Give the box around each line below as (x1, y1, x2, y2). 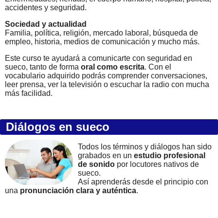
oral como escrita (81, 63, 145, 71)
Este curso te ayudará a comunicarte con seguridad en (5, 54, 192, 62)
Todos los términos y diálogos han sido (78, 143, 212, 151)
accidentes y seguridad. (5, 3, 87, 12)
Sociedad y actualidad (5, 20, 87, 28)
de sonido (78, 160, 115, 168)
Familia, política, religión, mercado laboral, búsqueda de (5, 29, 198, 37)
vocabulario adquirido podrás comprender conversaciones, (5, 72, 207, 80)
